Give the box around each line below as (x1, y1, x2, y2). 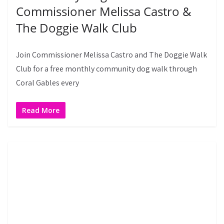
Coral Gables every (16, 77, 79, 88)
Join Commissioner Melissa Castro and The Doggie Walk (16, 49, 207, 60)
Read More (22, 105, 59, 115)
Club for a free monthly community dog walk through (16, 63, 197, 74)
